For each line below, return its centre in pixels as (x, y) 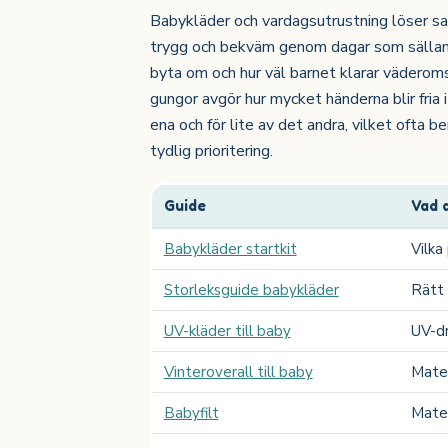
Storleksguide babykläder (251, 290)
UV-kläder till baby (227, 331)
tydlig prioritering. (211, 150)
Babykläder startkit (230, 249)
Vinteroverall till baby (238, 372)
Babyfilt (191, 413)
